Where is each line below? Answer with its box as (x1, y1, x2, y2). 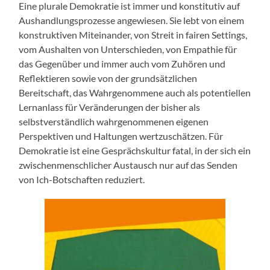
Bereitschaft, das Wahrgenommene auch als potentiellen (19, 87, 251, 99)
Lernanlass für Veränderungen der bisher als (19, 101, 201, 113)
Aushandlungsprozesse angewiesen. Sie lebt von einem (19, 14, 245, 27)
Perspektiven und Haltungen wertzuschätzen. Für (19, 130, 224, 142)
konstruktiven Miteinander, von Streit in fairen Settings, (19, 29, 248, 41)
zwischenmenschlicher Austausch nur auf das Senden (19, 159, 238, 171)
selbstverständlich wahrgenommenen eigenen (19, 116, 209, 128)
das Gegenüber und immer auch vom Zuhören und (19, 58, 226, 70)
